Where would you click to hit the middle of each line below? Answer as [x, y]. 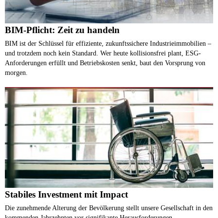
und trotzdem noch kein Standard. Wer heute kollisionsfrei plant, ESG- [103, 53]
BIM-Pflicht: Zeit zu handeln [62, 30]
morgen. [16, 72]
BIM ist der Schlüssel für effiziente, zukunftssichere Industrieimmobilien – [108, 43]
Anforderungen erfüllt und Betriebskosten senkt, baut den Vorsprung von [105, 63]
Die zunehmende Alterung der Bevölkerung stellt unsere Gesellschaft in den [109, 208]
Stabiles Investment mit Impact [66, 194]
